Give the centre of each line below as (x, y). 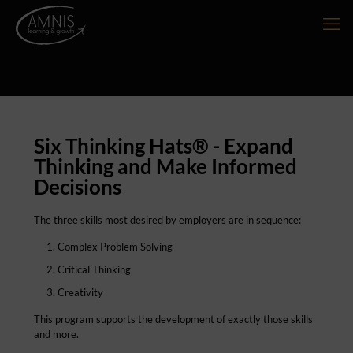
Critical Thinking (94, 269)
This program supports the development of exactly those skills (173, 319)
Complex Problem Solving (115, 247)
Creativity (80, 292)
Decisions (78, 187)
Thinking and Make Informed (165, 166)
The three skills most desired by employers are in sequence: (167, 220)
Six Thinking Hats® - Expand (163, 146)
